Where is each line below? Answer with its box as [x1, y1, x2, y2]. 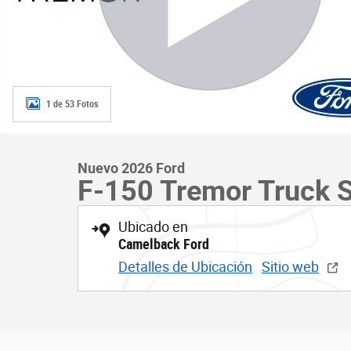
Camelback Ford [118, 236, 209, 252]
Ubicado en [118, 219, 188, 235]
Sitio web [262, 259, 319, 275]
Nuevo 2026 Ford [78, 160, 185, 176]
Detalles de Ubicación [118, 259, 252, 275]
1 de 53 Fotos [46, 98, 98, 110]
